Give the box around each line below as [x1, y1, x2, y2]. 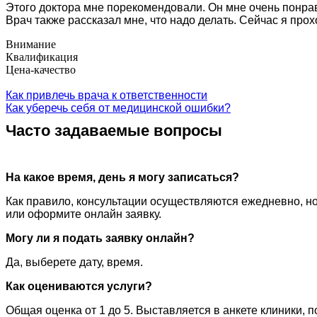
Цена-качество [6, 63, 76, 76]
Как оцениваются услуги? [6, 279, 152, 292]
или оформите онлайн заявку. [6, 207, 161, 220]
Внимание [6, 38, 56, 50]
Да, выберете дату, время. [6, 255, 143, 268]
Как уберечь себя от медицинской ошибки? [6, 101, 231, 114]
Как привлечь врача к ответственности [6, 88, 207, 101]
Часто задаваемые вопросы [6, 121, 222, 139]
